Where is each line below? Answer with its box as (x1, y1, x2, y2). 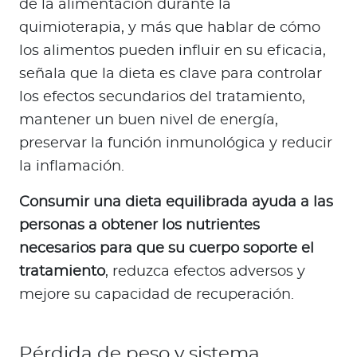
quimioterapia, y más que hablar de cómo (19, 21, 320, 36)
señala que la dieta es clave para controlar (19, 67, 322, 82)
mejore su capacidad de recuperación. (19, 288, 294, 303)
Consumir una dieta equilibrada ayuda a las (19, 195, 333, 210)
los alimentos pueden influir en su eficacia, (19, 44, 326, 59)
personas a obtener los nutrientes (19, 218, 260, 233)
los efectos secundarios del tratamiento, (19, 90, 305, 105)
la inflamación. (19, 159, 124, 175)
